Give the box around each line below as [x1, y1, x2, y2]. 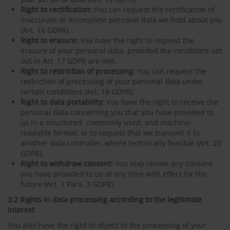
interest [8, 205, 34, 215]
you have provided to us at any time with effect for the [21, 169, 207, 179]
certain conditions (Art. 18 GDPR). [21, 87, 135, 97]
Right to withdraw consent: [21, 159, 113, 168]
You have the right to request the [80, 35, 194, 45]
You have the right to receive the [106, 97, 218, 107]
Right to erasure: [21, 35, 80, 45]
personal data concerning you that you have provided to [21, 107, 214, 117]
